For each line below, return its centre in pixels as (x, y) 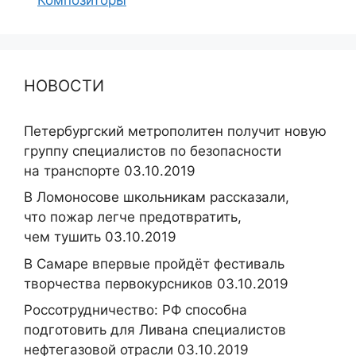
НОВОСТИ (64, 85)
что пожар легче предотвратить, (133, 217)
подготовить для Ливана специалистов (155, 330)
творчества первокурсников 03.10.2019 (156, 283)
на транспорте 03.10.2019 (110, 170)
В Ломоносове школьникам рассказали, (157, 197)
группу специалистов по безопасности (153, 151)
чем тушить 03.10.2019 (100, 237)
